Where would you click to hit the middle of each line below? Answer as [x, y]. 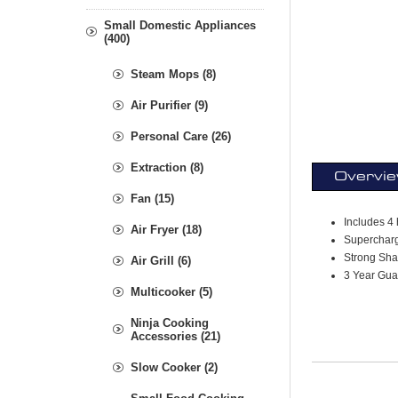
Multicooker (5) [171, 291]
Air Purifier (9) [169, 105]
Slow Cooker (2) [174, 367]
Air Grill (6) [161, 260]
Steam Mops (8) [173, 74]
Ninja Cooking [170, 322]
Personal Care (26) [181, 136]
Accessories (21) [175, 336]
